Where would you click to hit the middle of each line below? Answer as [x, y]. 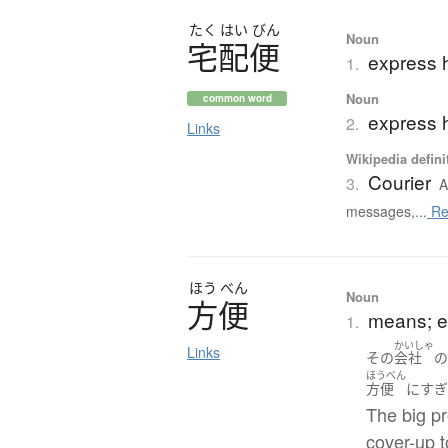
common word [237, 97]
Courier [400, 181]
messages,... [387, 210]
